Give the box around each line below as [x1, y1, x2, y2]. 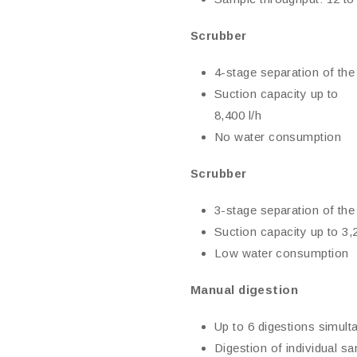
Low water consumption [214, 246, 349, 260]
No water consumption [214, 130, 341, 143]
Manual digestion [190, 283, 299, 296]
